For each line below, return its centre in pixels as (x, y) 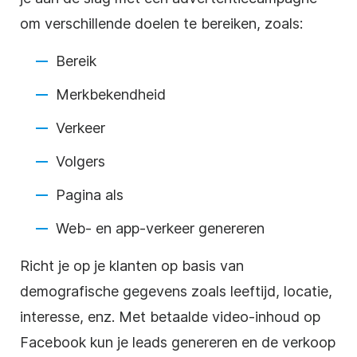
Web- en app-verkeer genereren (160, 228)
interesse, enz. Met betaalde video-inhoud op (170, 316)
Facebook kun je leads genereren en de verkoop (178, 342)
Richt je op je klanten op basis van (132, 265)
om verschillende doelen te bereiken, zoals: (161, 23)
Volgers (80, 161)
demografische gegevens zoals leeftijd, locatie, (176, 291)
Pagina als (90, 194)
